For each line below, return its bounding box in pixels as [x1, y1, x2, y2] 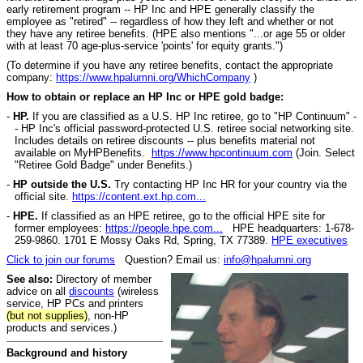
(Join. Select [293, 146, 355, 159]
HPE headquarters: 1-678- [226, 221, 354, 234]
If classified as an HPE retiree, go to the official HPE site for [38, 209, 325, 222]
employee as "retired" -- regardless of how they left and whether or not [6, 15, 334, 28]
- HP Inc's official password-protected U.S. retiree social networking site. [15, 122, 354, 135]
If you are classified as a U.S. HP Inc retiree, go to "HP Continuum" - [32, 109, 357, 122]
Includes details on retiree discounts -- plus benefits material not [15, 134, 315, 147]
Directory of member [53, 272, 152, 285]
